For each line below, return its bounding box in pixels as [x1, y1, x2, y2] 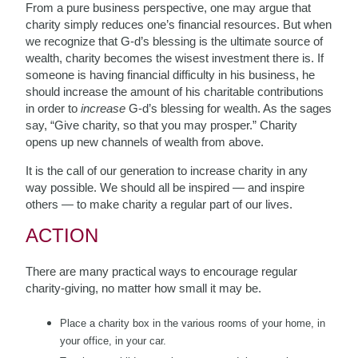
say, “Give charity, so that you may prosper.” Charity [26, 117, 298, 132]
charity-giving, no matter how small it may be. [26, 280, 262, 295]
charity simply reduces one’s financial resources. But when [26, 17, 332, 31]
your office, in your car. [60, 334, 167, 347]
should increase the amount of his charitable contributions [26, 84, 324, 98]
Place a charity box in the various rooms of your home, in [60, 316, 326, 329]
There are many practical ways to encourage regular [26, 264, 298, 278]
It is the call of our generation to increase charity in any [26, 163, 308, 177]
